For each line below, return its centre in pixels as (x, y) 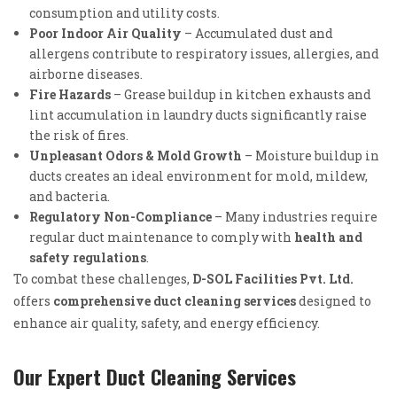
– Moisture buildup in (311, 155)
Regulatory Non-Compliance (121, 216)
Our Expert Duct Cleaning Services (155, 376)
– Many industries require (295, 216)
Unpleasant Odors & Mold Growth (136, 155)
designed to (334, 300)
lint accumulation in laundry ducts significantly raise (198, 114)
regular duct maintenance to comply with (162, 237)
